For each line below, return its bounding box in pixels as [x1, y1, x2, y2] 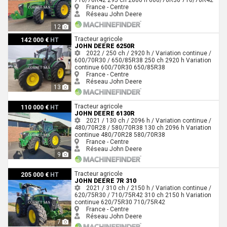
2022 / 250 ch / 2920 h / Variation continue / [84, 49, 211, 57]
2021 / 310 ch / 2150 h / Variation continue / [84, 184, 211, 192]
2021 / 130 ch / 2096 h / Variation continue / [84, 117, 211, 124]
